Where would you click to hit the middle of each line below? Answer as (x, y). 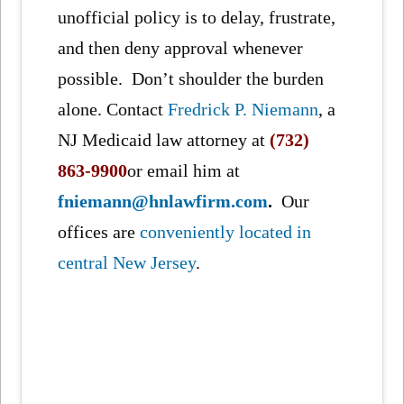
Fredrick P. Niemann (243, 110)
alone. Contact (113, 110)
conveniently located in (226, 232)
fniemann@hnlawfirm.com (163, 202)
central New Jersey (127, 263)
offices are (99, 232)
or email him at (184, 171)
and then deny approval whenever (181, 48)
